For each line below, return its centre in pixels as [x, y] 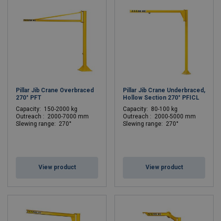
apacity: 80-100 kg [152, 109]
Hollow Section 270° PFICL [161, 98]
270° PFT [29, 98]
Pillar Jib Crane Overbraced [55, 90]
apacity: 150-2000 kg [49, 109]
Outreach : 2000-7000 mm [52, 116]
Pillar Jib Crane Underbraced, [164, 90]
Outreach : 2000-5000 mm [159, 116]
